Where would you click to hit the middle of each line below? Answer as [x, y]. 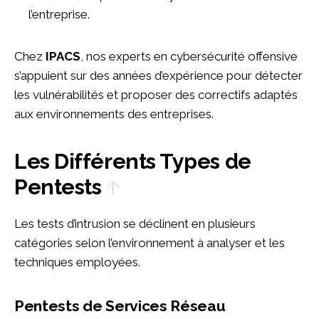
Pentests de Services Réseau [125, 305]
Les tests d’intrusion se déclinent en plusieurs [135, 223]
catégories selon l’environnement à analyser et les [150, 242]
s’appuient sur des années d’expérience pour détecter [158, 75]
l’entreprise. [59, 14]
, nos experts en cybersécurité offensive [189, 56]
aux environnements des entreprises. [114, 114]
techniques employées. [77, 262]
